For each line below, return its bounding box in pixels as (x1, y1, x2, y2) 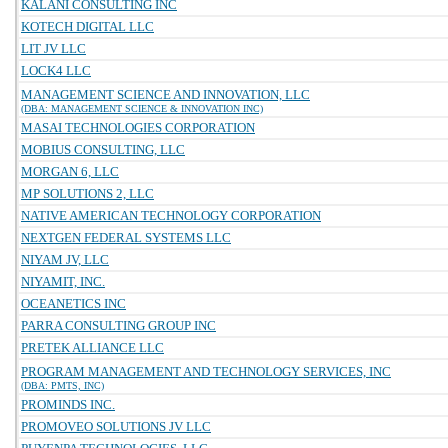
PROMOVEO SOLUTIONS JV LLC (21, 419, 211, 434)
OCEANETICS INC (21, 296, 126, 311)
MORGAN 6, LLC (21, 164, 119, 179)
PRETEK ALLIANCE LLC (21, 340, 164, 355)
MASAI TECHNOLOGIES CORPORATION (21, 120, 255, 135)
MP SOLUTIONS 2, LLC (21, 186, 154, 201)
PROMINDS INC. (21, 397, 115, 412)
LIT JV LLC (21, 41, 86, 56)
